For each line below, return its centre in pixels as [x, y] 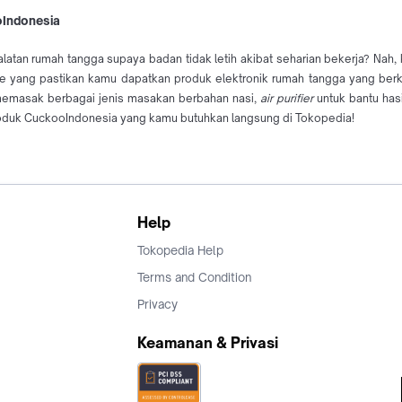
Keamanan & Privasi [208, 343]
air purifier [286, 99]
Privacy [157, 305]
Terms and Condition [194, 278]
